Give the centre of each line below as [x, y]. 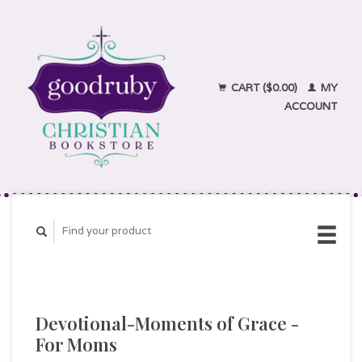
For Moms [76, 344]
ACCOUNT [311, 106]
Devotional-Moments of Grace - [167, 323]
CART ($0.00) [264, 88]
